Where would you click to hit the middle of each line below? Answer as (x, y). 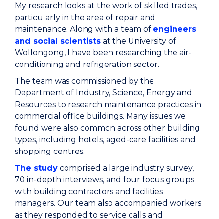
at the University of (138, 41)
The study (36, 168)
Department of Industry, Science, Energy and (103, 92)
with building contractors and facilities (89, 191)
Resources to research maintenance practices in (108, 104)
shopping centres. (50, 151)
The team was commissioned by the (84, 81)
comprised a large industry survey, (126, 168)
